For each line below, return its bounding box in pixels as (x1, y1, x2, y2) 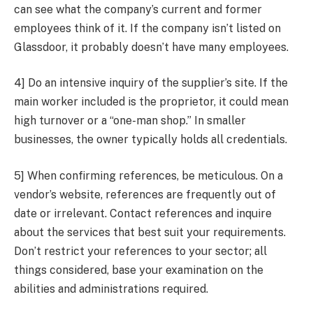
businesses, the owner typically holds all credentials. (14, 133, 287, 147)
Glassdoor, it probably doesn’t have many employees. (14, 40, 289, 54)
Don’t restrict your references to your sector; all (14, 244, 267, 258)
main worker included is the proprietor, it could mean (14, 95, 289, 109)
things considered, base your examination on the (14, 263, 263, 277)
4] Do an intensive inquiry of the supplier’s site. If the (14, 76, 288, 90)
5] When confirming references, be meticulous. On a (14, 168, 283, 182)
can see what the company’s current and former (14, 2, 262, 16)
